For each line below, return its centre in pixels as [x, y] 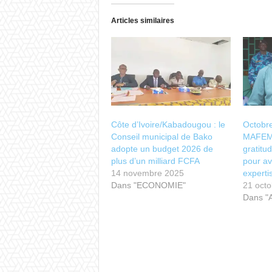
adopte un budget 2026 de [162, 149]
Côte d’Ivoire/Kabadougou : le [168, 125]
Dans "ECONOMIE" [148, 185]
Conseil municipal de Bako [161, 137]
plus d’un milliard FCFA [155, 161]
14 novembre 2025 [147, 173]
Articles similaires [142, 21]
